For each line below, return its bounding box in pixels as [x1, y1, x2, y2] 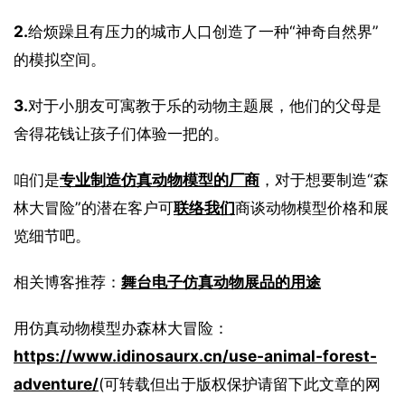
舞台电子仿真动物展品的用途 [121, 271, 321, 291]
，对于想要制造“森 [259, 169, 389, 189]
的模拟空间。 [14, 49, 106, 69]
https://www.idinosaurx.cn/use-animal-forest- [14, 345, 377, 365]
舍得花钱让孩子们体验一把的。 [14, 123, 229, 143]
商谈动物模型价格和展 [235, 197, 389, 217]
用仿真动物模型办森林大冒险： [14, 317, 229, 337]
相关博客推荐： [14, 271, 121, 291]
